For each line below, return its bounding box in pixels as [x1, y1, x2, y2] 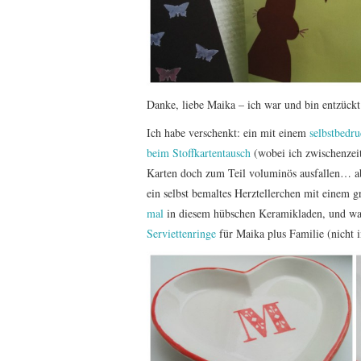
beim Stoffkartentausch [147, 145, 251, 161]
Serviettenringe [147, 226, 216, 242]
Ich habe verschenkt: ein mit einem [147, 125, 309, 141]
